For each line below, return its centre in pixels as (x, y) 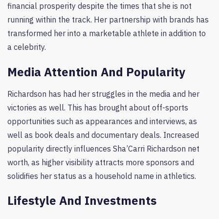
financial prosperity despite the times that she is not (99, 6)
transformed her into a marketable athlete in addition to (107, 33)
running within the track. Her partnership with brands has (108, 20)
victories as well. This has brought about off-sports (98, 107)
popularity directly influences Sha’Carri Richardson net (103, 148)
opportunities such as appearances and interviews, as (102, 121)
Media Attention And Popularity (96, 72)
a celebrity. (27, 47)
